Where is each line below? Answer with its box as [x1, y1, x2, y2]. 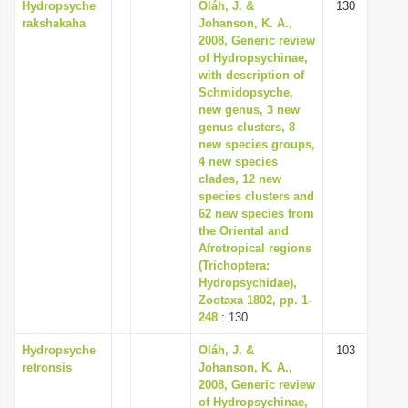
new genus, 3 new [199, 103, 300, 117]
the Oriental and [199, 224, 289, 238]
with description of [199, 68, 304, 82]
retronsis [22, 361, 72, 374]
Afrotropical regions [199, 241, 311, 255]
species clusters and [199, 189, 314, 203]
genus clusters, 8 [199, 120, 295, 134]
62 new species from [199, 207, 314, 220]
